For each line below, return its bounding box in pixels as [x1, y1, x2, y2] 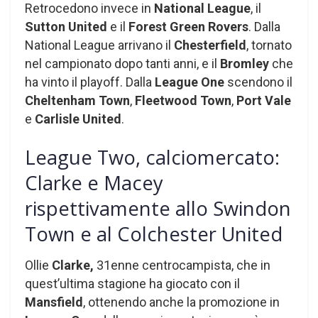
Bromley [220, 55, 269, 71]
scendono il [224, 74, 292, 89]
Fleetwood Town [135, 92, 231, 108]
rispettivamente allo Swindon [25, 194, 291, 221]
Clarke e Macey [25, 169, 163, 196]
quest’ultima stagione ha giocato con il [25, 276, 240, 292]
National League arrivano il [25, 37, 174, 53]
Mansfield [25, 295, 83, 310]
